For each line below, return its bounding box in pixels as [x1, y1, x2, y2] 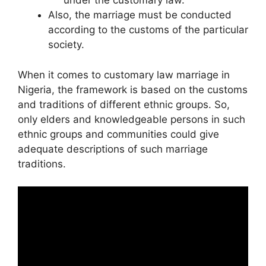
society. [48, 39, 84, 51]
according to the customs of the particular [48, 24, 248, 36]
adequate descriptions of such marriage [18, 142, 208, 155]
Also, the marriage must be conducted [48, 9, 232, 21]
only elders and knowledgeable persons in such [18, 113, 245, 125]
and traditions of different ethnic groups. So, [18, 98, 230, 110]
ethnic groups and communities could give [18, 128, 219, 140]
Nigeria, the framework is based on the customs [18, 83, 248, 96]
